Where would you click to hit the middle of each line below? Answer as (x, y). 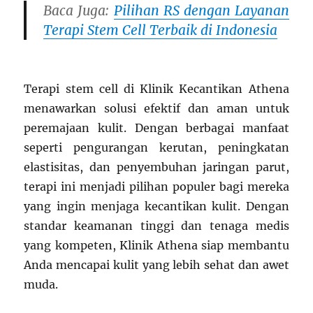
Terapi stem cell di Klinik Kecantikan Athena (156, 89)
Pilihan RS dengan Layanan (201, 11)
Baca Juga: (79, 11)
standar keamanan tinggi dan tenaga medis (156, 226)
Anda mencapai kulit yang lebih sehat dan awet (156, 265)
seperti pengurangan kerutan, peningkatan (156, 148)
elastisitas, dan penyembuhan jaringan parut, (156, 167)
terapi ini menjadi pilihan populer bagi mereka (156, 187)
